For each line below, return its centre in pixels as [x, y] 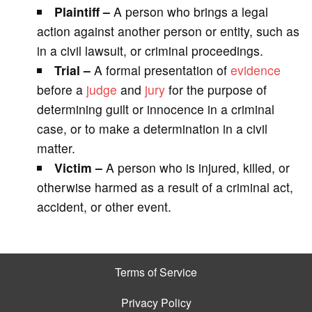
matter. [56, 148]
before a [61, 89]
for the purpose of [216, 89]
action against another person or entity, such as [168, 31]
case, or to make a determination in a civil [152, 128]
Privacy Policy [156, 302]
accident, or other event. [104, 206]
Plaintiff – [83, 11]
